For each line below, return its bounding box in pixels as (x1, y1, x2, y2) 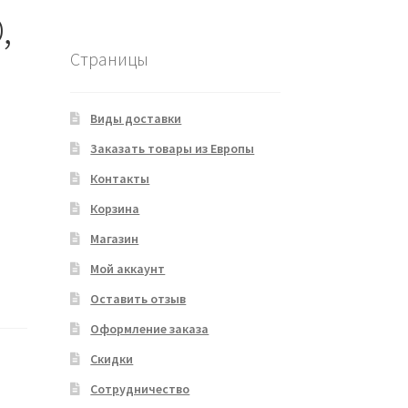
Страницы (69, 46, 148, 70)
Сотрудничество (90, 381, 190, 398)
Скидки (90, 351, 134, 368)
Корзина (90, 200, 140, 218)
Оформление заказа (90, 321, 209, 338)
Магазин (90, 230, 139, 248)
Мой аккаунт (90, 260, 166, 278)
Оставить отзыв (90, 291, 187, 308)
